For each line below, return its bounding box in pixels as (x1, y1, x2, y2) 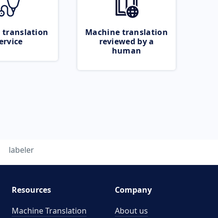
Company (115, 184, 152, 195)
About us (115, 205, 148, 216)
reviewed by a (99, 36, 154, 47)
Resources (11, 184, 51, 195)
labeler (9, 145, 34, 155)
